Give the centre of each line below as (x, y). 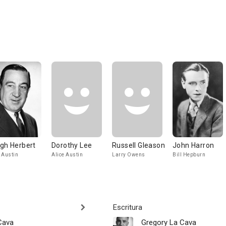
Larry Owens (129, 155)
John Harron (193, 145)
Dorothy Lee (72, 145)
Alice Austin (67, 155)
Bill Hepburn (189, 155)
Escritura (128, 207)
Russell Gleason (138, 145)
